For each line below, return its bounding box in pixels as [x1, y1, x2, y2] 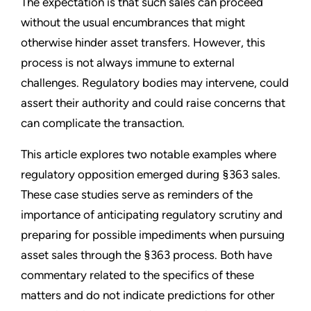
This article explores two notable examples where [21, 147, 276, 162]
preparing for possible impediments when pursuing [21, 228, 285, 242]
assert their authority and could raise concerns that [21, 96, 285, 110]
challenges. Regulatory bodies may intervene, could [21, 76, 289, 90]
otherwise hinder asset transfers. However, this [21, 35, 265, 50]
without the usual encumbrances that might [21, 15, 245, 30]
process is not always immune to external [21, 56, 235, 70]
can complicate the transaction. [21, 116, 185, 131]
